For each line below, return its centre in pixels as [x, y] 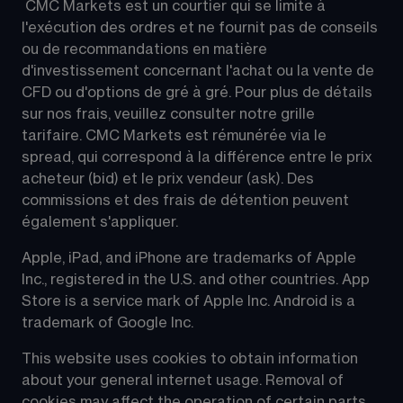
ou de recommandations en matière [146, 49]
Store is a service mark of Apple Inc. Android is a [190, 301]
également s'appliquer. [100, 222]
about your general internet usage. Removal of [184, 380]
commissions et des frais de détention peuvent [187, 200]
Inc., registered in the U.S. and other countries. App [197, 279]
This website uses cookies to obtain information [192, 358]
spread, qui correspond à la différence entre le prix [199, 157]
